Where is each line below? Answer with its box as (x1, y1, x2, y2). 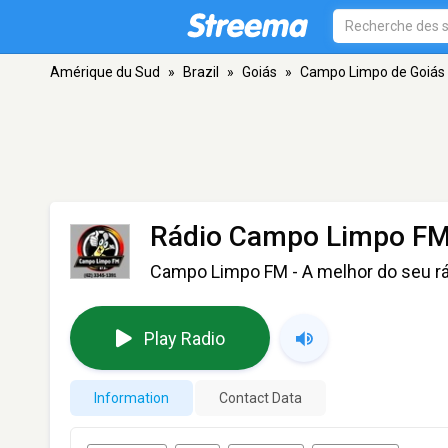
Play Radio (143, 327, 225, 349)
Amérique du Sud (50, 64, 160, 80)
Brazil (183, 64, 219, 80)
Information (94, 390, 169, 406)
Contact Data (219, 390, 302, 406)
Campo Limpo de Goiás (300, 64, 445, 80)
